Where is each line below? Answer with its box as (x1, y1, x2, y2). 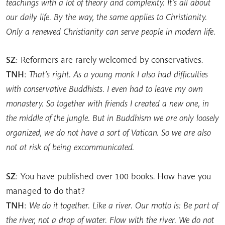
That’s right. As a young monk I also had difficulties (29, 68, 208, 80)
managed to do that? (6, 184, 85, 196)
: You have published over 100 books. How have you (16, 170, 211, 182)
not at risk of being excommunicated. (6, 141, 134, 153)
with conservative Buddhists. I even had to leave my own (6, 82, 203, 94)
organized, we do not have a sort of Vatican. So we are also (6, 126, 211, 138)
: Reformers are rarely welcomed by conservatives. (16, 53, 203, 65)
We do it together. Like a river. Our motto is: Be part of (29, 199, 218, 211)
